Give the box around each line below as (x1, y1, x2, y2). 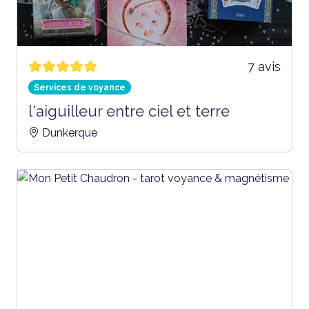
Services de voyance (33, 82, 126, 92)
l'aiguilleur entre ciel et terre (28, 101, 230, 120)
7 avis (248, 59, 281, 74)
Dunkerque (42, 126, 97, 139)
